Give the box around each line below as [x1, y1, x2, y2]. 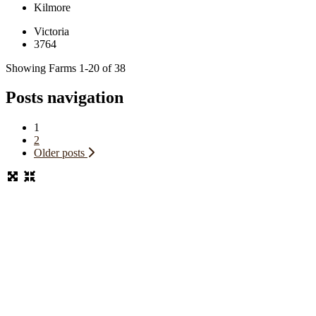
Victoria [34, 25, 69, 37]
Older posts [34, 147, 85, 159]
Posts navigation [6, 88, 123, 107]
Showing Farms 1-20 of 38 [6, 61, 126, 74]
